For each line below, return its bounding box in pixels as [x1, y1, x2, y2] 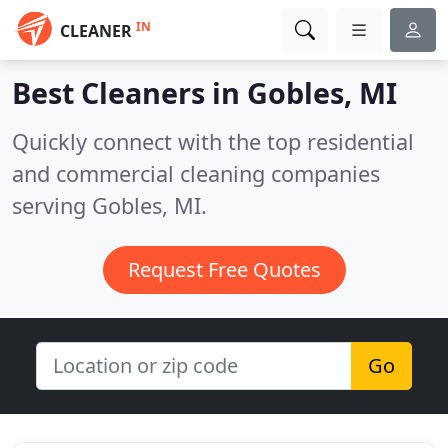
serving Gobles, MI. [12, 191, 207, 220]
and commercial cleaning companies [12, 159, 380, 188]
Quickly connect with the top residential [12, 127, 414, 156]
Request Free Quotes [127, 256, 321, 283]
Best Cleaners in [12, 73, 247, 112]
